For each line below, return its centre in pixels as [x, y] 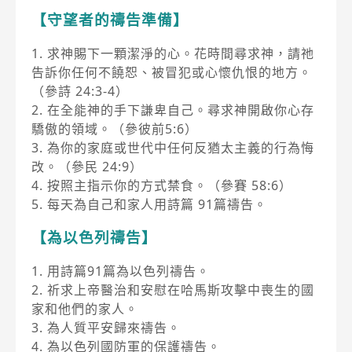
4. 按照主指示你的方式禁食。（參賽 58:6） [162, 185]
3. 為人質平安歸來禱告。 [106, 327]
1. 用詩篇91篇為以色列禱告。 [121, 271]
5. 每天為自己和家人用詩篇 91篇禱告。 [149, 204]
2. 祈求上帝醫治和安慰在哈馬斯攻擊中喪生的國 [173, 290]
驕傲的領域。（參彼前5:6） [115, 128]
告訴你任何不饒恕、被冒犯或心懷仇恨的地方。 [172, 72]
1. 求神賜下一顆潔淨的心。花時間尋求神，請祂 [173, 53]
